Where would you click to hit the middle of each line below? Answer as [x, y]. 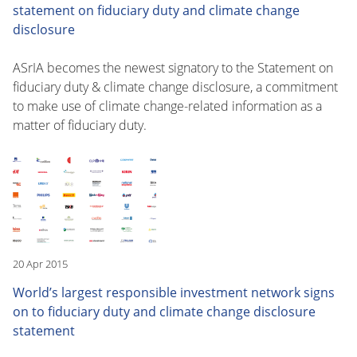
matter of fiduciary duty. [80, 125]
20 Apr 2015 [40, 263]
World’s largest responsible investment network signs [174, 292]
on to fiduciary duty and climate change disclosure [164, 311]
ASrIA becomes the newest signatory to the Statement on [173, 67]
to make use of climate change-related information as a [167, 106]
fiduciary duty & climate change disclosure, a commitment [175, 86]
